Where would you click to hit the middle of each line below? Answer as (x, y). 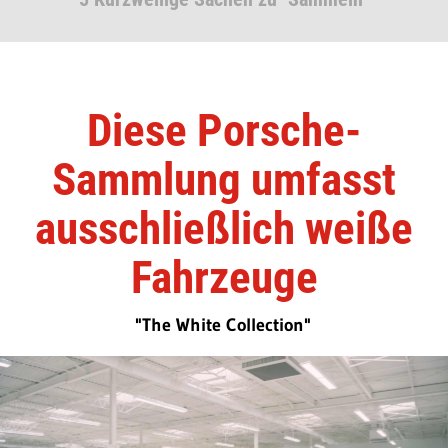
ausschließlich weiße (224, 228)
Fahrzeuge (224, 277)
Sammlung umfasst (224, 179)
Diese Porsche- (224, 130)
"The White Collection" (222, 325)
